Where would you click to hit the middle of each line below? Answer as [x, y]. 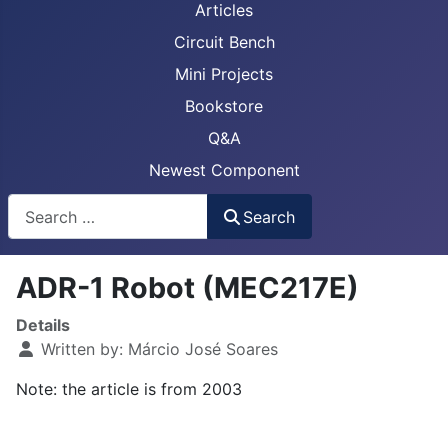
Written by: [82, 349]
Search [269, 216]
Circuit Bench [224, 42]
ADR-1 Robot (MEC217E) [187, 288]
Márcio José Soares [203, 349]
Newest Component [224, 170]
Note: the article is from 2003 [129, 389]
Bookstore [224, 106]
